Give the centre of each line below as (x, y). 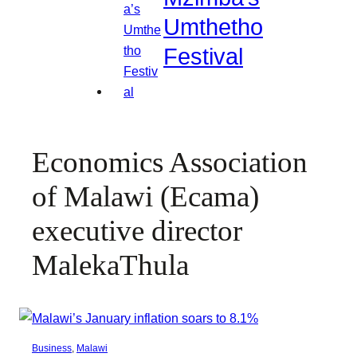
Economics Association (170, 163)
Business (52, 349)
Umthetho (213, 27)
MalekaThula (110, 265)
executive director (137, 231)
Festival (203, 57)
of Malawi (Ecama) (145, 197)
